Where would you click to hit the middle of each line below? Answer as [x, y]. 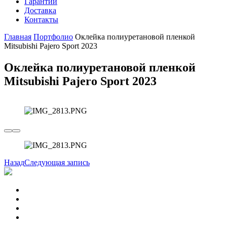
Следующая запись [57, 162]
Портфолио [53, 37]
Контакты [41, 20]
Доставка [40, 10]
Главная [18, 37]
